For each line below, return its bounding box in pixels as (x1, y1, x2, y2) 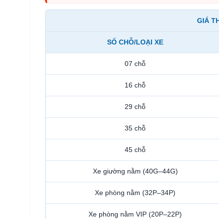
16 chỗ (125, 81, 146, 89)
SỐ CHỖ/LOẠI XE (107, 38, 163, 46)
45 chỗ (125, 145, 146, 153)
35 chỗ (125, 124, 146, 132)
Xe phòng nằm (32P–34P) (95, 188, 175, 197)
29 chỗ (125, 102, 146, 110)
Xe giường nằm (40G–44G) (92, 167, 178, 175)
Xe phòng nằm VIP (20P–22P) (88, 210, 182, 218)
